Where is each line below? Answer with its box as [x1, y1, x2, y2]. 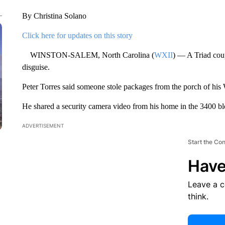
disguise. [22, 63, 50, 71]
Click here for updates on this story [22, 31, 133, 40]
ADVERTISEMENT [22, 123, 64, 129]
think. [187, 191, 208, 201]
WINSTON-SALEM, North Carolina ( [22, 51, 154, 59]
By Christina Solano [22, 12, 86, 20]
